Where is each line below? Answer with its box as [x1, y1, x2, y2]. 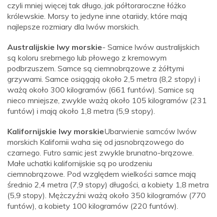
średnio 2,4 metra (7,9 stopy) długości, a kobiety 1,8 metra [7, 180, 209, 190]
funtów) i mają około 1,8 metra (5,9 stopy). [7, 106, 155, 116]
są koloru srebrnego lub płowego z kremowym [7, 53, 167, 63]
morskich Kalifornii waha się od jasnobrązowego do [7, 137, 184, 147]
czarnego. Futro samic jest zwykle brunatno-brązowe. [7, 148, 194, 158]
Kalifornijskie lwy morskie [7, 126, 104, 137]
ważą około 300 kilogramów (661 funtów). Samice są [7, 85, 194, 95]
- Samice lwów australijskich [102, 42, 200, 52]
